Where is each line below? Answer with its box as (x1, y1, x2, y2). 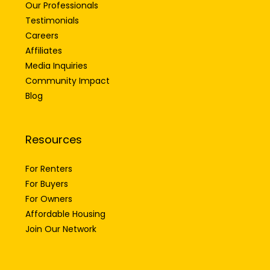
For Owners (25, 178, 72, 190)
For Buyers (25, 163, 68, 175)
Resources (25, 117, 82, 133)
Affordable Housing (25, 193, 105, 206)
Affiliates (25, 30, 62, 42)
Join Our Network (25, 208, 96, 221)
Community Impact (25, 60, 110, 72)
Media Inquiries (25, 45, 87, 57)
